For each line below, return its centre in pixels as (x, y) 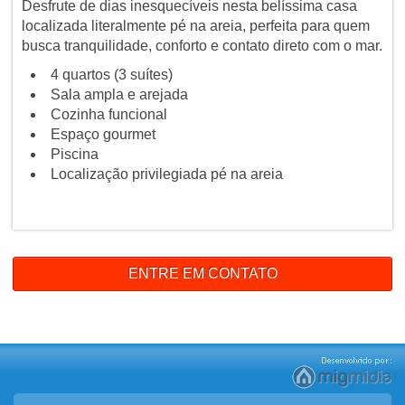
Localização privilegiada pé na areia (166, 174)
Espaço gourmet (103, 134)
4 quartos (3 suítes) (111, 74)
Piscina (74, 154)
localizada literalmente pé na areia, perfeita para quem (195, 25)
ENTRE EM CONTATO (202, 273)
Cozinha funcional (108, 114)
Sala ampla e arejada (119, 94)
